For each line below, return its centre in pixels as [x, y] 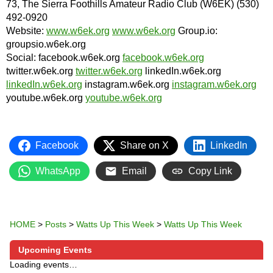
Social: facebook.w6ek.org [64, 57]
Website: [26, 30]
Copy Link [210, 171]
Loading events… [44, 264]
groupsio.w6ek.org [46, 44]
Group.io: [197, 30]
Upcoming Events [55, 250]
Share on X [144, 145]
